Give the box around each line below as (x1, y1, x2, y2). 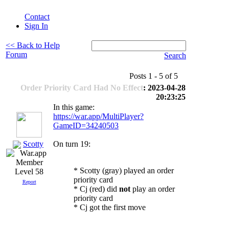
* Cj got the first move (74, 203, 146, 212)
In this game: (53, 103, 95, 111)
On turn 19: (53, 140, 90, 148)
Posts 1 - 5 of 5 (129, 72, 184, 80)
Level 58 (15, 167, 43, 176)
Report (22, 179, 36, 185)
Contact (25, 12, 50, 21)
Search (164, 51, 186, 60)
